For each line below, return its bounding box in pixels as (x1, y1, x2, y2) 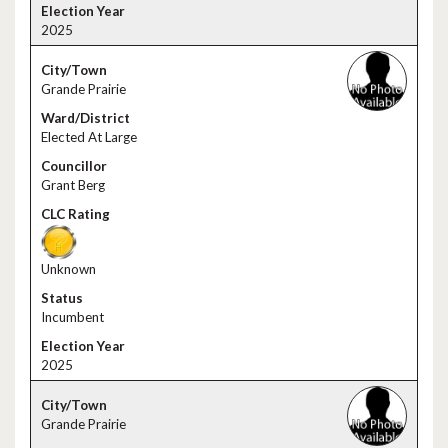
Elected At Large (41, 129, 137, 145)
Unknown (41, 261, 96, 277)
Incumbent (41, 309, 104, 325)
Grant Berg (41, 177, 105, 193)
